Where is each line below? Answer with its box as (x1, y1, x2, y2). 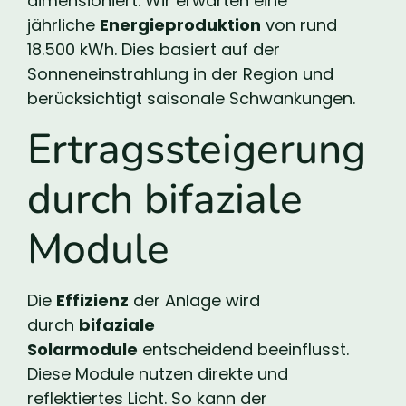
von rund (261, 14, 337, 37)
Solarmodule (27, 337, 138, 361)
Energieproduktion (100, 14, 261, 37)
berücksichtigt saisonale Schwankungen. (27, 87, 355, 111)
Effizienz (56, 288, 129, 312)
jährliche (27, 14, 100, 37)
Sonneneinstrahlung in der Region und (27, 63, 333, 86)
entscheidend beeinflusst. (138, 337, 349, 361)
